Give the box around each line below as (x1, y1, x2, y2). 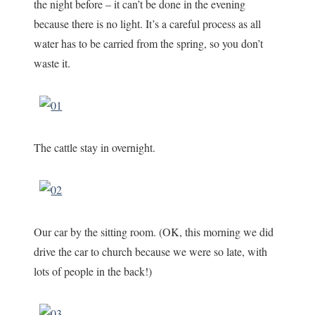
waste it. (34, 55, 71, 70)
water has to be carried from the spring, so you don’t (34, 35, 264, 51)
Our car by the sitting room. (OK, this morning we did (34, 224, 274, 239)
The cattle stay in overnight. (34, 139, 156, 155)
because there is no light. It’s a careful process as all (34, 15, 262, 31)
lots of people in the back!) (34, 263, 153, 278)
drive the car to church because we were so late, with (34, 243, 268, 259)
